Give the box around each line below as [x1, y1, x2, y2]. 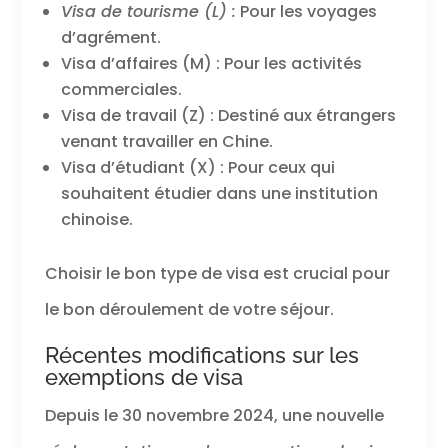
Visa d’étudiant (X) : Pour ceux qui [60, 156, 335, 180]
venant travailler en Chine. [60, 130, 273, 154]
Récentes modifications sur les [44, 342, 359, 369]
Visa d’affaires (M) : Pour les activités [60, 52, 362, 76]
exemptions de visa [44, 364, 243, 391]
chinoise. [60, 208, 133, 232]
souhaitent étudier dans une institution [60, 182, 378, 206]
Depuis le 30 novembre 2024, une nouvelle [44, 404, 384, 428]
